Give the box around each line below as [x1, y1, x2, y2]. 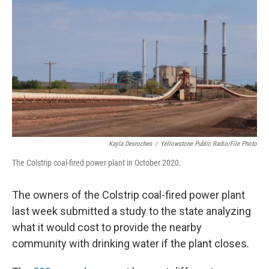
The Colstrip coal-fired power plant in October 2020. [12, 157, 181, 168]
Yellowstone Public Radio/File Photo [160, 139, 257, 148]
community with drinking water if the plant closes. [12, 237, 249, 250]
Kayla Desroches [109, 139, 152, 148]
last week [12, 204, 58, 217]
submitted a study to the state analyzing [60, 204, 251, 217]
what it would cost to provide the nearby [12, 220, 202, 234]
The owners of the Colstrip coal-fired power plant [12, 188, 245, 201]
